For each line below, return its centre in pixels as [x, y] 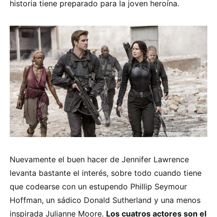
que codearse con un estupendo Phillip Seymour [98, 187]
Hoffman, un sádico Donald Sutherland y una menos [105, 200]
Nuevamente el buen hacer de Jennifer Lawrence [99, 160]
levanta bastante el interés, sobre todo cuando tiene [106, 173]
